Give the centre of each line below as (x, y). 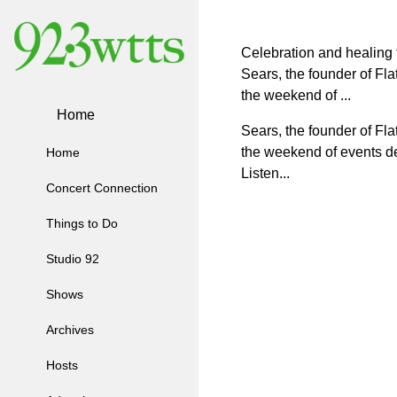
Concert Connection (102, 188)
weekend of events (323, 152)
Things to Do (82, 224)
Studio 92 (73, 259)
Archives (70, 330)
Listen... (265, 173)
